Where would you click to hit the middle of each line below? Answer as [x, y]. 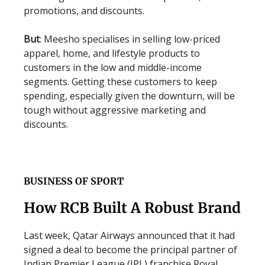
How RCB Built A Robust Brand [132, 208]
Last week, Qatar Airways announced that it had [129, 235]
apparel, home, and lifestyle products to [112, 53]
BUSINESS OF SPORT [74, 181]
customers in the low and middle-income [113, 67]
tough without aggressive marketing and [115, 110]
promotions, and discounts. [84, 11]
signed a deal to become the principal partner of [130, 250]
